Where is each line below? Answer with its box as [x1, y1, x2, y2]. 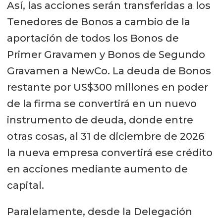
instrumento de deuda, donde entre [6, 114, 193, 126]
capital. [6, 179, 44, 192]
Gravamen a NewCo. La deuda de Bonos [6, 65, 211, 77]
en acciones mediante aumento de [6, 163, 188, 175]
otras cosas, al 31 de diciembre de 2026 [6, 130, 204, 143]
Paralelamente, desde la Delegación [6, 206, 192, 218]
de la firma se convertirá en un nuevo [6, 98, 197, 110]
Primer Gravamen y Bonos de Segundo [6, 49, 205, 61]
